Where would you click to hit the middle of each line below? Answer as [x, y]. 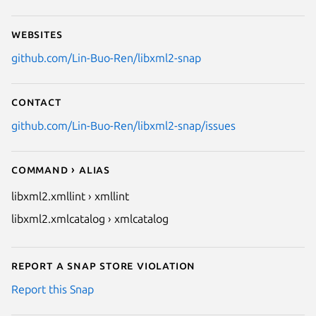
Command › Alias [61, 169]
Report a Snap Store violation [104, 265]
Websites [37, 34]
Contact [36, 101]
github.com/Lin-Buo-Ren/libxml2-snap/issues [123, 125]
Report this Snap [53, 289]
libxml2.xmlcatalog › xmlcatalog [90, 218]
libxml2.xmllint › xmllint [70, 196]
